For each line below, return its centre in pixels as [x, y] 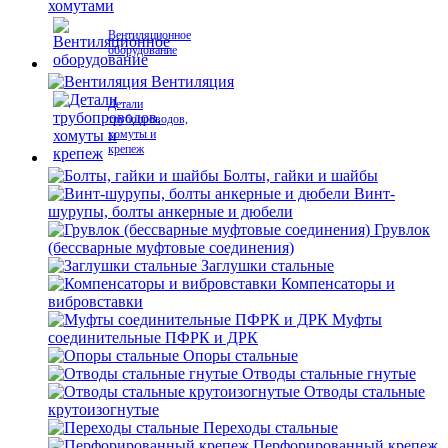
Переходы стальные [270, 427]
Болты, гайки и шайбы [300, 175]
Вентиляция [192, 81]
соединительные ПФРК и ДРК [153, 337]
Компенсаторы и [338, 283]
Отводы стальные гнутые [329, 373]
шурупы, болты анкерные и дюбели [170, 211]
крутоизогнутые [103, 409]
